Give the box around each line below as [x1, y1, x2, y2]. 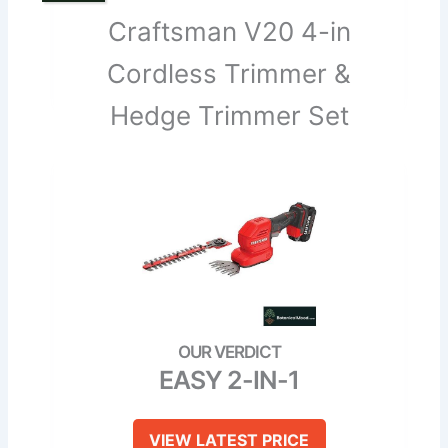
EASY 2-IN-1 [159, 365, 299, 396]
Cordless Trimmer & [107, 58, 351, 90]
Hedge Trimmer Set [109, 100, 349, 132]
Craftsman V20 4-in [107, 16, 351, 48]
